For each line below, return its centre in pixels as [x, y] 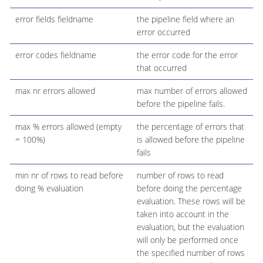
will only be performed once [187, 240]
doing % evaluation [49, 188]
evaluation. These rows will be [191, 201]
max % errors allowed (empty [68, 127]
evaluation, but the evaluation [190, 227]
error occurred [163, 32]
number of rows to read [180, 176]
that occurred [161, 68]
